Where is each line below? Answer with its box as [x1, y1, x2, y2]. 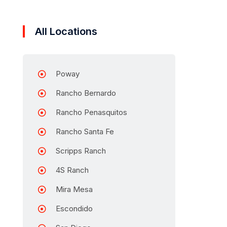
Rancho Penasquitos [56, 107, 127, 117]
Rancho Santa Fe [56, 126, 114, 136]
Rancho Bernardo [56, 88, 116, 98]
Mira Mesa [56, 184, 93, 194]
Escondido [56, 203, 93, 213]
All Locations [35, 25, 97, 37]
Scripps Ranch [56, 145, 106, 156]
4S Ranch [56, 165, 89, 175]
